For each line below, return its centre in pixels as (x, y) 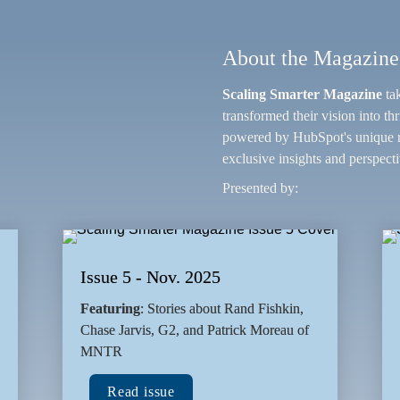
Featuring (110, 309)
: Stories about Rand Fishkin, (222, 309)
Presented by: (260, 187)
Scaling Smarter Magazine (302, 95)
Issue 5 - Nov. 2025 (150, 277)
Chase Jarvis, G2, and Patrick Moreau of (195, 330)
